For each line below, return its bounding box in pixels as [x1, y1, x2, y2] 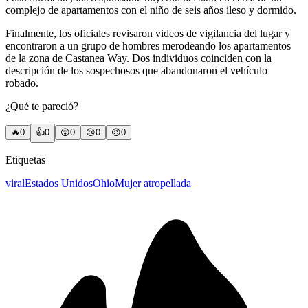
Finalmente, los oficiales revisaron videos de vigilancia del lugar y [5, 27, 290, 39]
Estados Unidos [25, 177, 93, 189]
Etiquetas [5, 153, 45, 166]
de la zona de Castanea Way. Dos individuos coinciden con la [5, 52, 272, 64]
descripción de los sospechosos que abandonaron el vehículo [5, 64, 267, 76]
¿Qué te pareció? [5, 100, 78, 112]
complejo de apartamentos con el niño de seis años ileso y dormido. [5, 3, 296, 16]
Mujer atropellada [115, 177, 191, 189]
